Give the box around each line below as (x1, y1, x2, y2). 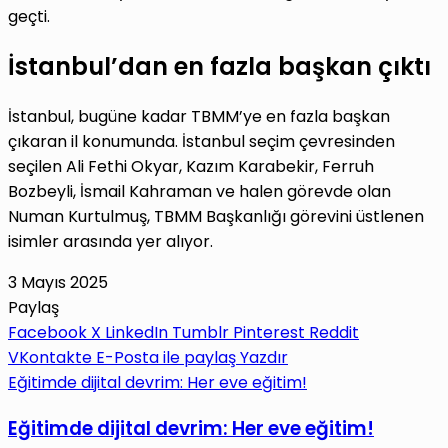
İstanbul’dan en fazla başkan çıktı (8, 50, 431, 84)
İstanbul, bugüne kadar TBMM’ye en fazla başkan (8, 105, 390, 129)
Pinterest (233, 321, 305, 345)
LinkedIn (105, 321, 168, 345)
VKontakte (8, 346, 92, 370)
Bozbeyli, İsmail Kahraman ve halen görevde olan (8, 180, 391, 204)
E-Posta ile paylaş (96, 346, 236, 370)
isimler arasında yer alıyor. (8, 230, 213, 254)
